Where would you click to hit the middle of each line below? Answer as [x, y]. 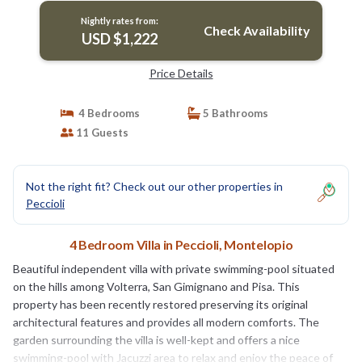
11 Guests [101, 132]
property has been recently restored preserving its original [160, 304]
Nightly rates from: [119, 20]
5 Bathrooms [234, 113]
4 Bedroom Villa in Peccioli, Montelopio [181, 244]
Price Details [181, 73]
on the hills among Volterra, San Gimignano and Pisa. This [156, 286]
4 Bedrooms [106, 113]
